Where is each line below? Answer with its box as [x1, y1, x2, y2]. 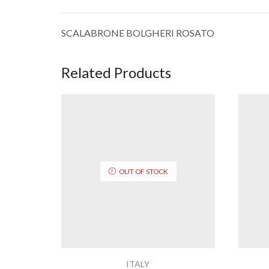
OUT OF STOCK [118, 166, 168, 176]
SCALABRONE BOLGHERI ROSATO [61, 26, 214, 38]
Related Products [61, 63, 171, 81]
